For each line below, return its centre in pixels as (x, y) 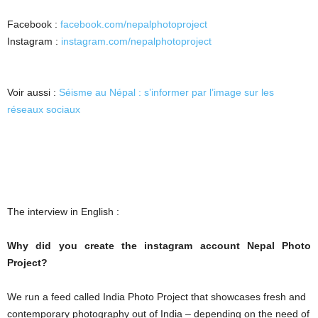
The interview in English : (63, 212)
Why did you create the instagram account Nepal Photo (159, 246)
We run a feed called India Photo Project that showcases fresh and (157, 297)
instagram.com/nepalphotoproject (136, 41)
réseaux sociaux (44, 109)
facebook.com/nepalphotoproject (134, 24)
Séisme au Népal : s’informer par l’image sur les (166, 92)
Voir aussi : (33, 92)
